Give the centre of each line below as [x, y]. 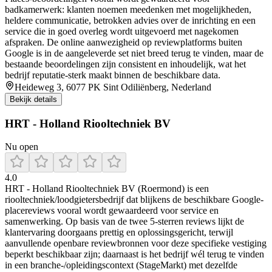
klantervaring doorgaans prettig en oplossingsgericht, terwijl [119, 233]
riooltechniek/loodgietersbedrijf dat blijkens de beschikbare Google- [134, 200]
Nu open [22, 147]
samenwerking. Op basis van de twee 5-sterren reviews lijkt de [124, 222]
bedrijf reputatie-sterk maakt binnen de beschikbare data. [113, 75]
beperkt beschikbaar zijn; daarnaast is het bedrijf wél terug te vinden [134, 254]
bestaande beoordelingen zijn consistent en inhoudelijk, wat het [125, 64]
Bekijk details [33, 99]
